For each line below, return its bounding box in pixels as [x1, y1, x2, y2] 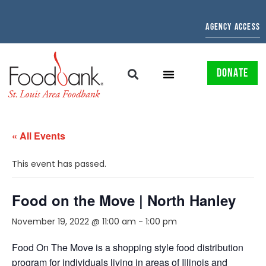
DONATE [216, 66, 248, 81]
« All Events [12, 128, 65, 142]
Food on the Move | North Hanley [12, 189, 236, 210]
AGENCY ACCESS [205, 21, 260, 33]
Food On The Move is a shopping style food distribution [12, 240, 243, 254]
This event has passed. [12, 157, 106, 170]
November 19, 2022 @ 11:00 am [12, 215, 136, 227]
